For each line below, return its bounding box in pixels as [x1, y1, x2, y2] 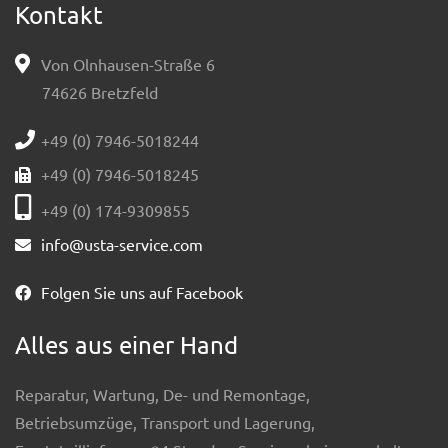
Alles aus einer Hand [15, 329, 238, 359]
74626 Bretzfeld [42, 81, 158, 102]
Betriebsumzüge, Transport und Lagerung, [15, 411, 315, 432]
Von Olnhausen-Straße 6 [37, 53, 215, 74]
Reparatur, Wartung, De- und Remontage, [15, 383, 310, 404]
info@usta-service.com [41, 233, 203, 254]
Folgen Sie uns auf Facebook [41, 281, 243, 302]
